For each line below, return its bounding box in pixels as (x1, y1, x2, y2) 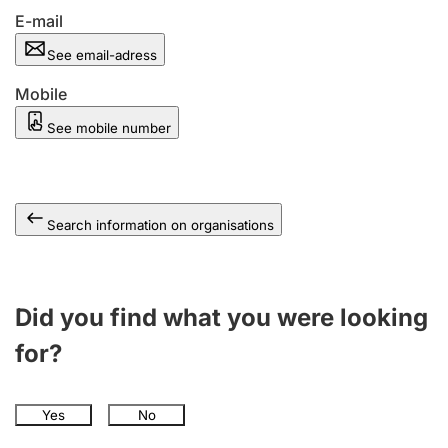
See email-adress (47, 47, 157, 63)
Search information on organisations (47, 217, 274, 233)
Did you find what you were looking (15, 303, 428, 332)
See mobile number (47, 120, 171, 136)
